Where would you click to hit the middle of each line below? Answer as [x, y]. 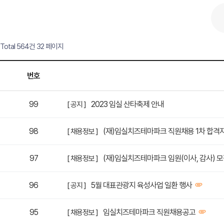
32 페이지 [49, 46]
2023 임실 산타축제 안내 [128, 104]
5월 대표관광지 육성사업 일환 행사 [142, 185]
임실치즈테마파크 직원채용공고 [149, 212]
